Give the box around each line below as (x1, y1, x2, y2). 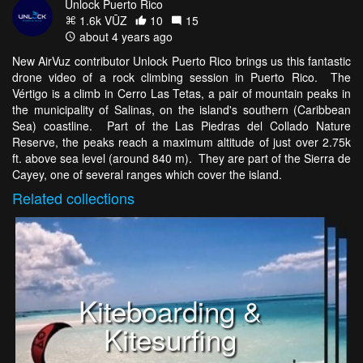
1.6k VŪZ (76, 12, 127, 29)
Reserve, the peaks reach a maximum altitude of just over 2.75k (12, 134, 351, 151)
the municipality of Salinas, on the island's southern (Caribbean (12, 101, 351, 118)
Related (12, 187, 66, 209)
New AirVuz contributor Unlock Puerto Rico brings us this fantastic (12, 53, 351, 70)
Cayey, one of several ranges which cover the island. (12, 166, 288, 183)
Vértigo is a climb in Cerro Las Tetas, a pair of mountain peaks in (12, 85, 351, 102)
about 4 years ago (76, 28, 173, 45)
